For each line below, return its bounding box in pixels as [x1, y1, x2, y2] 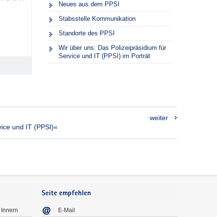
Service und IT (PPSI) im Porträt [58, 52, 150, 60]
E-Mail [58, 206, 75, 214]
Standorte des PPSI [58, 29, 115, 37]
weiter [150, 114, 168, 122]
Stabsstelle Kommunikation [58, 15, 136, 22]
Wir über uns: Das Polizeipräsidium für [58, 44, 166, 51]
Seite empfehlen [42, 190, 91, 197]
